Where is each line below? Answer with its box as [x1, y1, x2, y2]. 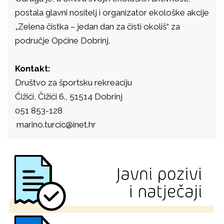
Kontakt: [15, 63, 50, 74]
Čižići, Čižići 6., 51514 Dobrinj [15, 91, 122, 102]
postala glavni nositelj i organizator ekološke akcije [15, 7, 209, 18]
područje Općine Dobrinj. [15, 35, 110, 46]
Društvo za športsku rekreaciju [15, 77, 132, 88]
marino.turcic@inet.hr [16, 119, 96, 130]
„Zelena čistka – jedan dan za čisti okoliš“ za [15, 21, 180, 32]
